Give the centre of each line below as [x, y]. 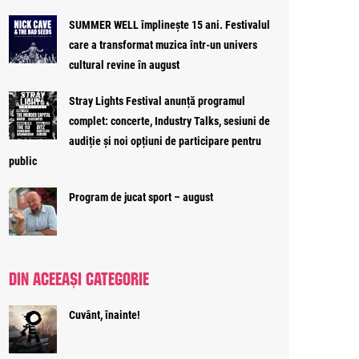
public [23, 161]
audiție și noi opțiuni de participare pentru [165, 141]
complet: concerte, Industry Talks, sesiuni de [169, 121]
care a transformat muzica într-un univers [163, 45]
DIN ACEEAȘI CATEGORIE [79, 276]
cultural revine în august [124, 65]
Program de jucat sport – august [142, 197]
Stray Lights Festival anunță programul [157, 101]
